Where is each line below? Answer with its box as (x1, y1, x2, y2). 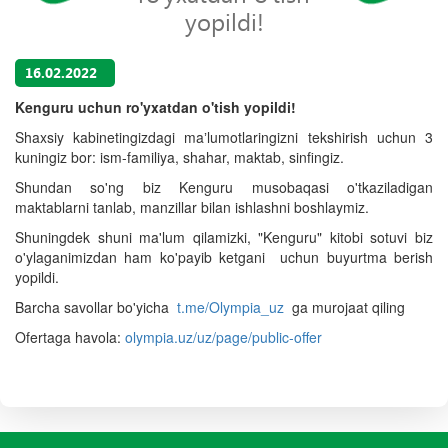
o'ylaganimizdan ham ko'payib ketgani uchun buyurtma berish (15, 247, 433, 267)
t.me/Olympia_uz (177, 297, 284, 317)
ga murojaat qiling (284, 297, 409, 317)
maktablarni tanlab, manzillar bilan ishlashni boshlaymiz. (15, 197, 373, 217)
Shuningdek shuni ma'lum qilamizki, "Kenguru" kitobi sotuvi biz (15, 227, 433, 247)
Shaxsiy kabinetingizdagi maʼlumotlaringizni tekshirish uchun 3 (15, 127, 433, 147)
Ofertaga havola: (15, 327, 125, 347)
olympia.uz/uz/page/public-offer (125, 327, 322, 347)
